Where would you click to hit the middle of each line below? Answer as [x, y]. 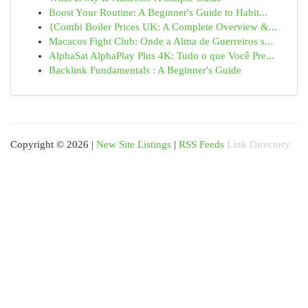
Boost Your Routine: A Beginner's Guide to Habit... [158, 12]
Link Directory [258, 144]
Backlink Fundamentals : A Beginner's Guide [145, 70]
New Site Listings [134, 144]
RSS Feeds [201, 144]
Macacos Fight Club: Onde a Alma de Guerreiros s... [161, 41]
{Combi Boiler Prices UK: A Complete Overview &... [163, 27]
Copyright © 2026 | [53, 144]
